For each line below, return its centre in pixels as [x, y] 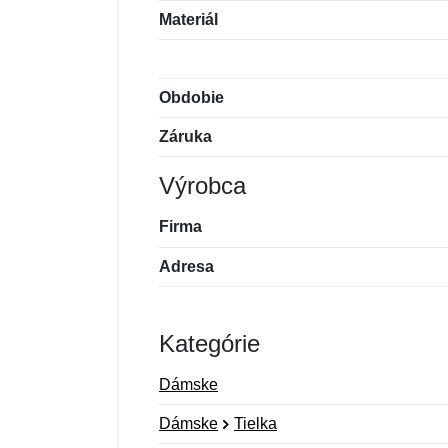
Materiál [188, 19]
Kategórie [209, 343]
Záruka [185, 136]
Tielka [255, 423]
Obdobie [191, 97]
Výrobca [202, 185]
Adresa [186, 266]
